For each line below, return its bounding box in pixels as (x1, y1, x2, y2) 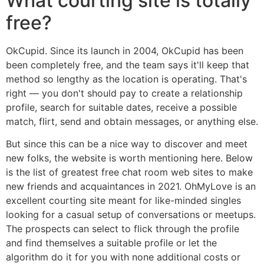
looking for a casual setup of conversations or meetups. (6, 209, 256, 221)
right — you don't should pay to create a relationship (6, 87, 243, 99)
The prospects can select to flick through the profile (6, 223, 239, 235)
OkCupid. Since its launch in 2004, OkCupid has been (6, 44, 243, 57)
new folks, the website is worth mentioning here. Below (6, 152, 253, 164)
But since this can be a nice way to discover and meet (6, 138, 247, 150)
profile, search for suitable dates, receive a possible (6, 101, 237, 113)
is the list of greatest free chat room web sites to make (6, 166, 253, 179)
